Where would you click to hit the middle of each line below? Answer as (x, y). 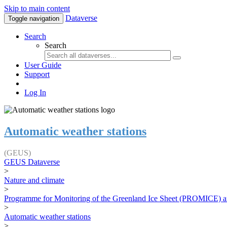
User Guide (43, 65)
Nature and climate (34, 180)
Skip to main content (37, 8)
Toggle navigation (34, 18)
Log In (35, 92)
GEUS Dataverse (32, 162)
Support (37, 74)
